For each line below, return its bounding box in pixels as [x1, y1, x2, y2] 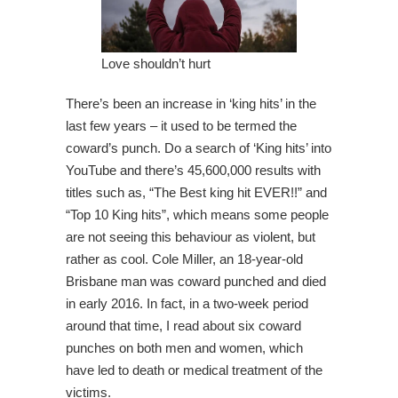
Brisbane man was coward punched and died [66, 273, 326, 289]
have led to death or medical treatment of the [66, 362, 322, 378]
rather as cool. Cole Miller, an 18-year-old [66, 251, 303, 267]
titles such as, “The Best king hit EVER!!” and [66, 184, 327, 200]
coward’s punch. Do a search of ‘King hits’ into [66, 139, 331, 155]
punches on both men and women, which [66, 339, 303, 355]
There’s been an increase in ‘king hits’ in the [66, 95, 316, 111]
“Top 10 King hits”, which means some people [66, 206, 329, 222]
